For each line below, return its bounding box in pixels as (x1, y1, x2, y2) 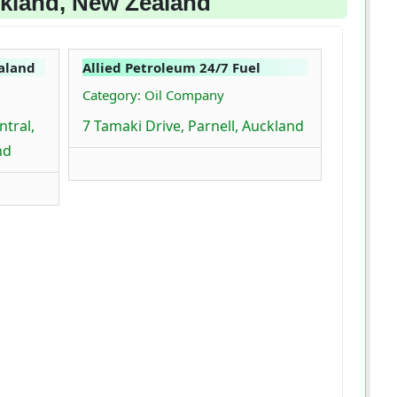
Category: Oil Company (82, 86, 224, 105)
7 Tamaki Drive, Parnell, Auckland (82, 116, 304, 136)
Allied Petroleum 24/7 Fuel (82, 58, 261, 77)
